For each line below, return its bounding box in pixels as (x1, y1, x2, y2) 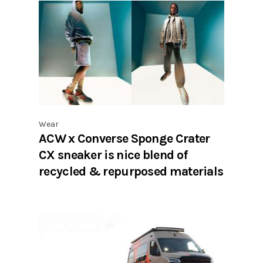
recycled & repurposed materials (39, 163, 224, 178)
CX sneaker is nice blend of (39, 147, 188, 162)
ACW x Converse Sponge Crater (39, 130, 210, 146)
